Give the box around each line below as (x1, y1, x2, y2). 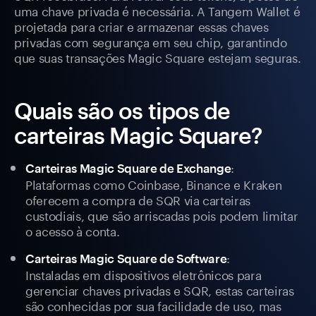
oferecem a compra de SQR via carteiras (25, 190, 251, 209)
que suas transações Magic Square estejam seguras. (14, 47, 301, 66)
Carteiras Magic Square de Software (25, 251, 227, 266)
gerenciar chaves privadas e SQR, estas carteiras (25, 280, 294, 299)
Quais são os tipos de (14, 97, 230, 124)
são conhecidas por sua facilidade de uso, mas (25, 296, 281, 315)
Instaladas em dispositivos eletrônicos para (25, 265, 262, 284)
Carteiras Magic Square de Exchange (25, 161, 231, 176)
